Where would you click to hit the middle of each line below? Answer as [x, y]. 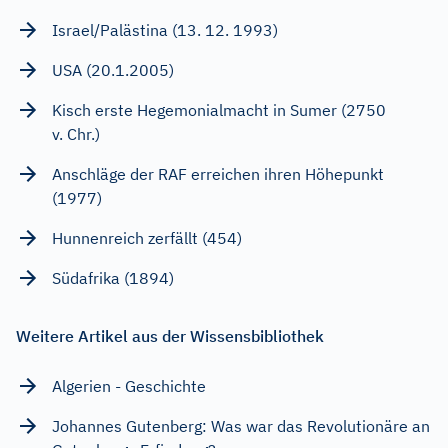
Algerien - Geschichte [129, 385]
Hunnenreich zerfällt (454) [147, 237]
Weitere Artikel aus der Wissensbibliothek [170, 335]
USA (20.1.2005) [113, 69]
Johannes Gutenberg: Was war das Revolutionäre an [241, 425]
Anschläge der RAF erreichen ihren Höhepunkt [218, 173]
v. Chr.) [76, 133]
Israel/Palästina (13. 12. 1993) [165, 29]
